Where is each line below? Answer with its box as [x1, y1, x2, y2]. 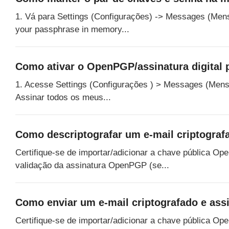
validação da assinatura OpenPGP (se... [15, 159, 169, 171]
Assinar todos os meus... [15, 91, 111, 103]
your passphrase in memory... [15, 24, 129, 35]
